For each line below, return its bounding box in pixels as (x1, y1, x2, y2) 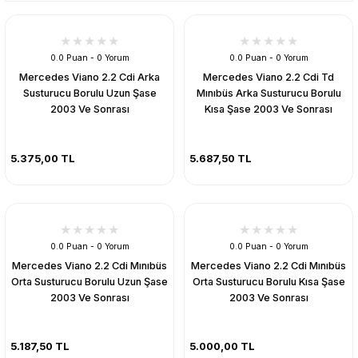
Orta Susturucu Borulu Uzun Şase (11, 275, 168, 288)
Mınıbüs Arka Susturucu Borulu (196, 87, 341, 99)
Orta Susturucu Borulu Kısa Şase (192, 275, 345, 288)
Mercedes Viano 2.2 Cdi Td (203, 71, 334, 83)
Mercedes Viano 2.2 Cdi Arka (19, 71, 160, 83)
